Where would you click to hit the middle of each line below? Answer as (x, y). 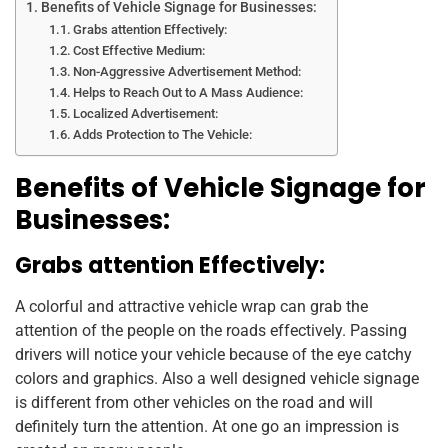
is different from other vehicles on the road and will (194, 402)
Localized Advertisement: (146, 113)
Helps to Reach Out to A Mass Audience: (188, 92)
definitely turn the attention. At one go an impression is (207, 426)
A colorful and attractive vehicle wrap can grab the (191, 306)
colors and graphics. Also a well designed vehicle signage (217, 378)
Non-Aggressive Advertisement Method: (187, 71)
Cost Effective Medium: (139, 50)
